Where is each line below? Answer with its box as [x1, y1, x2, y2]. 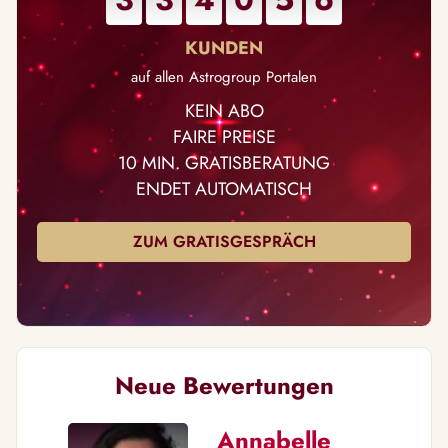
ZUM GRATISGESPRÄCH [132, 230, 316, 253]
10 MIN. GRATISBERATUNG [118, 150, 330, 176]
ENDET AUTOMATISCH [136, 176, 312, 202]
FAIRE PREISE [172, 124, 276, 150]
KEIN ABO [184, 98, 264, 124]
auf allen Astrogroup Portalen [131, 66, 317, 88]
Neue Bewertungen [114, 368, 334, 403]
